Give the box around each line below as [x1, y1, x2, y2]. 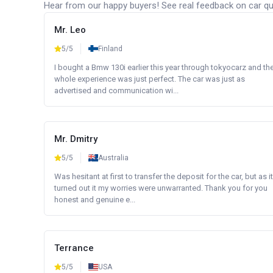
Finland [98, 44, 122, 53]
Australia [98, 154, 129, 162]
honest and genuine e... [54, 195, 135, 204]
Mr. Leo [54, 24, 86, 35]
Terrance [54, 243, 94, 253]
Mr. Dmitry [54, 133, 97, 144]
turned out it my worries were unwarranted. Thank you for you [54, 183, 268, 193]
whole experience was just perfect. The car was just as [54, 74, 245, 83]
